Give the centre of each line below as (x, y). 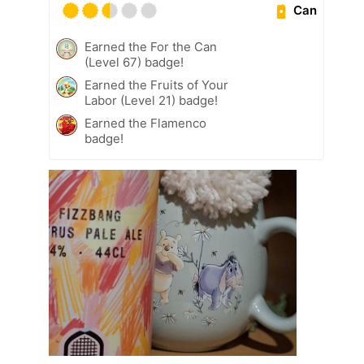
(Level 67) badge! (134, 62)
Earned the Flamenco (145, 123)
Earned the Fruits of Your (156, 84)
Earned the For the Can (151, 46)
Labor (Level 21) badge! (151, 100)
